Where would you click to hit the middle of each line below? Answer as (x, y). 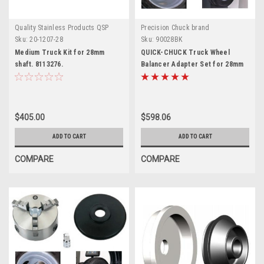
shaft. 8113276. (39, 64)
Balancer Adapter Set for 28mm (192, 64)
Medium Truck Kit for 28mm (60, 52)
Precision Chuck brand (175, 27)
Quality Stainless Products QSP (62, 27)
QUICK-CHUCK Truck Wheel (185, 52)
